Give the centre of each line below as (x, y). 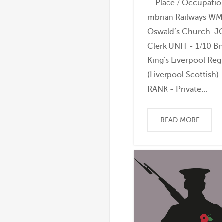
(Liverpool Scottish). (184, 75)
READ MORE (180, 120)
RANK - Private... (177, 89)
